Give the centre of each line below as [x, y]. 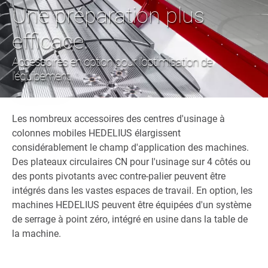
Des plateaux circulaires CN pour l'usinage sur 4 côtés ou [131, 162]
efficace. [50, 41]
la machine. [36, 233]
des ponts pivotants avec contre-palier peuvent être [119, 176]
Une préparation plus [108, 15]
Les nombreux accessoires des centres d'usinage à [118, 118]
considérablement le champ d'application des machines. [130, 147]
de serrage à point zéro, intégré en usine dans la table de [130, 219]
